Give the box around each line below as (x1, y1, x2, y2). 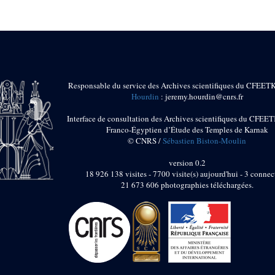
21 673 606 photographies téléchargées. (120, 179, 254, 191)
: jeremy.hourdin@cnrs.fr (158, 91, 243, 103)
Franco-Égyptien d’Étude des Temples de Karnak (106, 124, 268, 136)
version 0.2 (168, 157, 206, 169)
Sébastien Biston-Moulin (163, 135, 247, 147)
